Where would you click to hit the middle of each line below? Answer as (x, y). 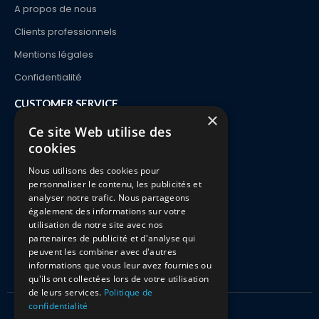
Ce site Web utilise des (100, 132)
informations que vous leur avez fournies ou (120, 265)
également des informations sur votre (107, 211)
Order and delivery (58, 150)
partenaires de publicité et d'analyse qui (112, 238)
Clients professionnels (66, 31)
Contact (33, 127)
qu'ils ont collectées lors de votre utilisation (119, 279)
